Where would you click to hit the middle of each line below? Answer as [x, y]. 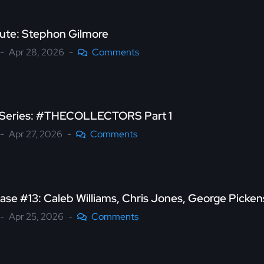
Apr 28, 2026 [37, 52]
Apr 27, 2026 [36, 134]
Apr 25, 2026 [36, 217]
